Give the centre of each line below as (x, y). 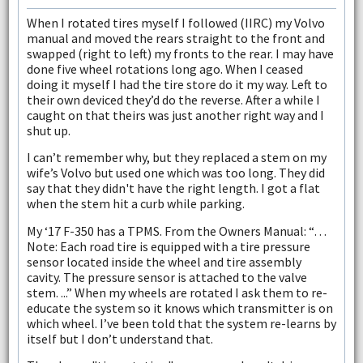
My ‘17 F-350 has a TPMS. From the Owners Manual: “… (176, 231)
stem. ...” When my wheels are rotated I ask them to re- (177, 292)
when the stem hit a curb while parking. (135, 204)
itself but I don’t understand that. (120, 338)
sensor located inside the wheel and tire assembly (164, 261)
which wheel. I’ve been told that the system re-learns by (181, 323)
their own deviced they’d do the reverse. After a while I (173, 99)
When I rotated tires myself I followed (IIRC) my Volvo (175, 22)
